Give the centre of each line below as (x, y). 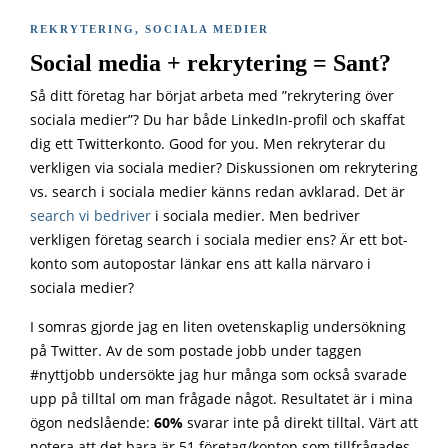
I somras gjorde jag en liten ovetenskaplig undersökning (218, 327)
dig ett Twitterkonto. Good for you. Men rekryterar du (208, 144)
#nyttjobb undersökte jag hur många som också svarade (218, 375)
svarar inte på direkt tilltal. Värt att (300, 423)
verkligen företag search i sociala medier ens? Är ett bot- (219, 240)
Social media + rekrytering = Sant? (213, 63)
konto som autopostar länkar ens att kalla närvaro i (200, 264)
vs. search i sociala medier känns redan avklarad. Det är (217, 192)
